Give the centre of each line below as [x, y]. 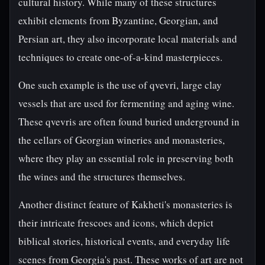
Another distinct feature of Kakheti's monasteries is [125, 204]
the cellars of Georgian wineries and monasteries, [122, 140]
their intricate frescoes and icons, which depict [116, 223]
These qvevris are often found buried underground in [129, 122]
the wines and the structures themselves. [102, 177]
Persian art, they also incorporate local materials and [128, 39]
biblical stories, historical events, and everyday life [124, 241]
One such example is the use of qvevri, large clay [120, 85]
